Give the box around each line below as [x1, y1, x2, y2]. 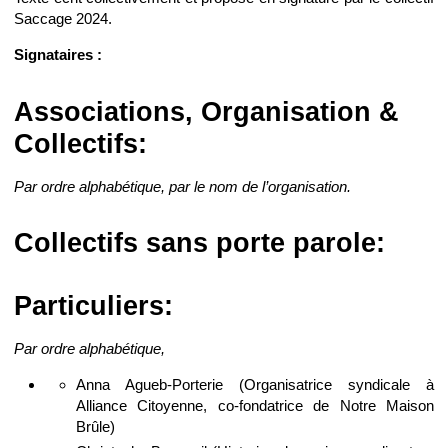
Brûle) [75, 418, 115, 436]
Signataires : [14, 46, 102, 64]
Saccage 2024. [14, 10, 112, 28]
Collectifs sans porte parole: [14, 228, 385, 259]
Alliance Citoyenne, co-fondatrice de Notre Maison [75, 397, 434, 415]
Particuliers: [14, 291, 173, 322]
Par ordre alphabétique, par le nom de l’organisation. [14, 177, 351, 195]
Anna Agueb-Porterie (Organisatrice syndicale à [75, 376, 434, 394]
